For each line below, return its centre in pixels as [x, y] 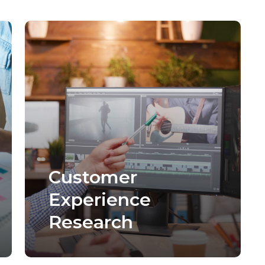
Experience [99, 199]
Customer [93, 177]
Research [91, 222]
